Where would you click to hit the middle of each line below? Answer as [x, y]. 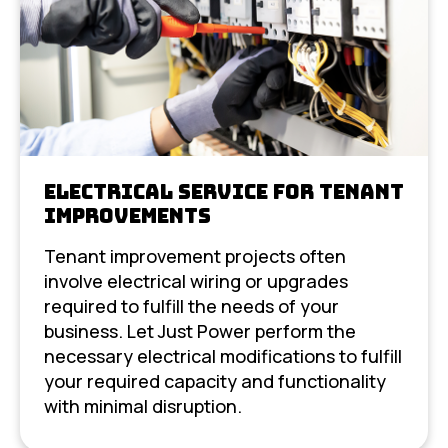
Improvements [127, 215]
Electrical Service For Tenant [224, 191]
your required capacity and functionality [215, 380]
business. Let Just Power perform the [200, 330]
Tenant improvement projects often [195, 255]
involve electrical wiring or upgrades [196, 280]
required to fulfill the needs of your [191, 305]
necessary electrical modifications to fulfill [223, 355]
